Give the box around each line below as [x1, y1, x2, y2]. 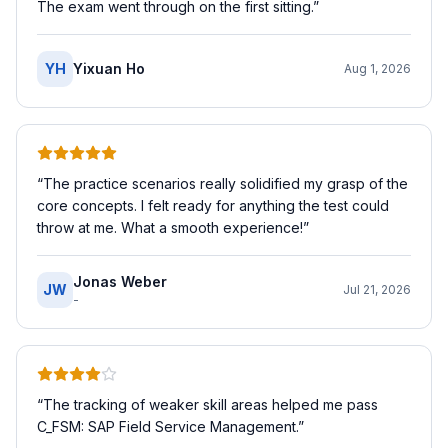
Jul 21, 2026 [343, 281, 411, 297]
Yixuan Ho [73, 59, 145, 77]
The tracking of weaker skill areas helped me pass [43, 395, 378, 413]
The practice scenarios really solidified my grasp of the [43, 174, 408, 192]
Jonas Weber [73, 272, 167, 290]
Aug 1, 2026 [344, 60, 411, 76]
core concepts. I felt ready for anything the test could [37, 196, 389, 214]
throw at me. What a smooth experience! [37, 218, 303, 236]
